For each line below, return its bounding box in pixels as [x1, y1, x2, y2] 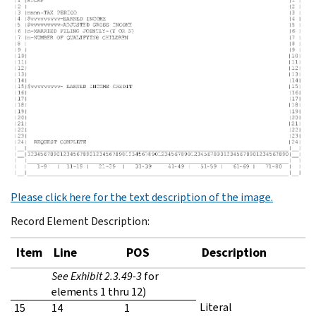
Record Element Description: [11, 214, 150, 229]
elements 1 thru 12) [51, 284, 146, 300]
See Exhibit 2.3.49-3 [51, 269, 142, 284]
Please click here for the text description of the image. [11, 190, 273, 205]
